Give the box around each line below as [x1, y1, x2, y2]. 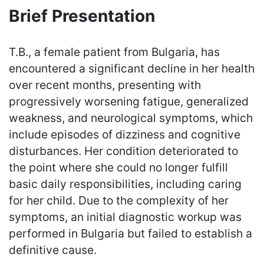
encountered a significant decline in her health [9, 61, 255, 75]
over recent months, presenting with [9, 77, 201, 92]
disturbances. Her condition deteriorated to [9, 143, 238, 158]
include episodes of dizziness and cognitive [9, 127, 240, 141]
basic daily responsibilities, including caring [9, 176, 242, 191]
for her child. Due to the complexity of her [9, 193, 229, 207]
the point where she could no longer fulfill [9, 160, 228, 174]
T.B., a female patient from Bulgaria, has [9, 44, 220, 59]
